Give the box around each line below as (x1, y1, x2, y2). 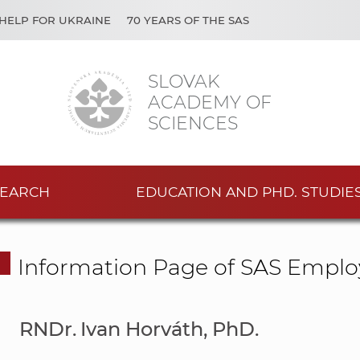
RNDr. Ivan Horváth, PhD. (18, 317, 259, 342)
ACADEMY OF (148, 91, 272, 113)
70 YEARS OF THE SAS (127, 14, 249, 27)
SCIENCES (148, 112, 238, 134)
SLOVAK (148, 70, 219, 92)
